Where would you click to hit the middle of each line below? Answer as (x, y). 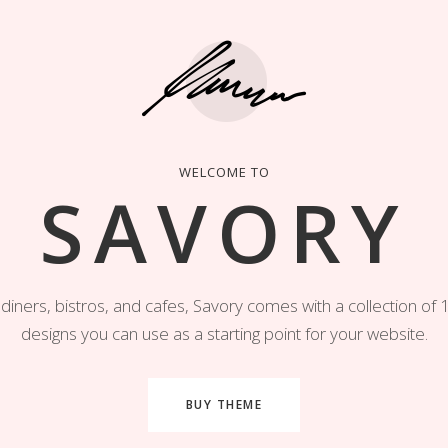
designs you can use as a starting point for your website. (224, 333)
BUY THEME (224, 404)
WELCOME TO (224, 172)
